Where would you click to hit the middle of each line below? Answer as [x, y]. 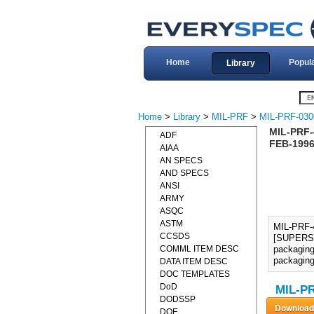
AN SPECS [181, 161]
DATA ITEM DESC [194, 261]
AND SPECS [184, 173]
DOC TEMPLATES [195, 274]
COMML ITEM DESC [199, 249]
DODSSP [178, 299]
